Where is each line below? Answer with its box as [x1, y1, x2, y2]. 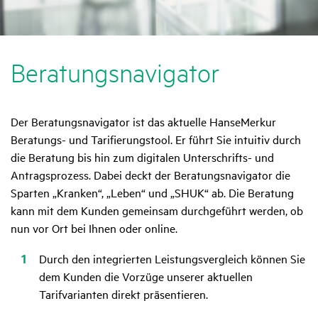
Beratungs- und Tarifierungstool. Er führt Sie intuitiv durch [11, 131, 301, 148]
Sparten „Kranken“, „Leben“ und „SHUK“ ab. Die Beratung [11, 185, 294, 201]
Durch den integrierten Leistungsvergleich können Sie [39, 251, 305, 267]
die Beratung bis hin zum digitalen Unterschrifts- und [11, 149, 274, 165]
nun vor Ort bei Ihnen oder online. [11, 220, 177, 236]
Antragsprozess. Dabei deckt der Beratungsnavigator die [11, 167, 290, 183]
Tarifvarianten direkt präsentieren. [39, 286, 208, 302]
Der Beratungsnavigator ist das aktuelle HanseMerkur [11, 114, 276, 130]
